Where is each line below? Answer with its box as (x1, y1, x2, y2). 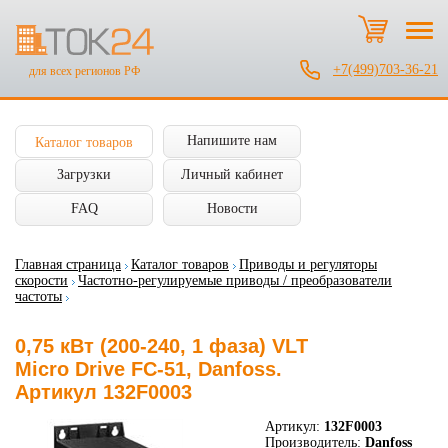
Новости (206, 201, 258, 216)
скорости (15, 273, 68, 288)
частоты (15, 289, 62, 304)
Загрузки (57, 167, 111, 182)
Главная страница (15, 257, 121, 272)
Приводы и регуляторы (239, 257, 377, 272)
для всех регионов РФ (29, 64, 140, 79)
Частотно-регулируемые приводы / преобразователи (78, 273, 392, 288)
